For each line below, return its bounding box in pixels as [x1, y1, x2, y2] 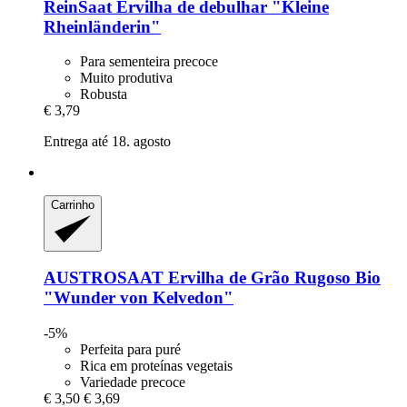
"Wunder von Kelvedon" [44, 288, 233, 308]
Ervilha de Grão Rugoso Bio [164, 268, 381, 288]
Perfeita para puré [80, 342, 181, 358]
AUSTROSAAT [44, 268, 164, 288]
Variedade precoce [80, 374, 185, 391]
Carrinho [51, 198, 94, 213]
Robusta [80, 86, 127, 103]
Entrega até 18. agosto [44, 134, 171, 150]
